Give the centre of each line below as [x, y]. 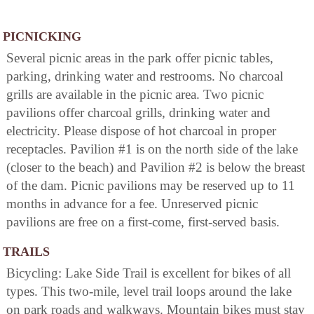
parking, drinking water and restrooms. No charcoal [145, 76]
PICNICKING [42, 37]
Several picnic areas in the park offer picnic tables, [140, 58]
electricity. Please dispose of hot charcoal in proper [141, 131]
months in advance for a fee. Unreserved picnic [132, 204]
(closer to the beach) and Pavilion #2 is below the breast [156, 168]
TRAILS [26, 252]
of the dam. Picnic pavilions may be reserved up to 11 [151, 186]
